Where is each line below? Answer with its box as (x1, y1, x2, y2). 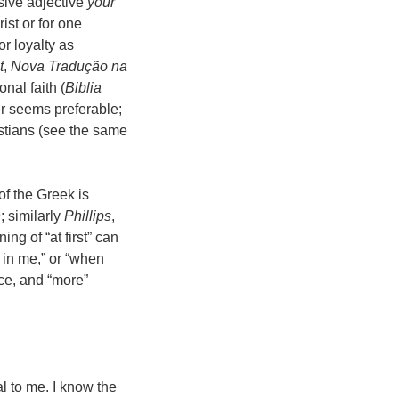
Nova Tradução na (11, 59, 127, 75)
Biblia (65, 80, 102, 96)
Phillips (64, 208, 111, 224)
